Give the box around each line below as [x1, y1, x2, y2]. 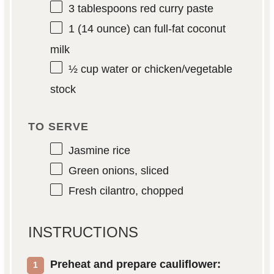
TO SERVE [28, 120, 89, 133]
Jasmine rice [68, 144, 130, 157]
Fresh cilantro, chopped [68, 185, 183, 198]
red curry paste [136, 2, 213, 15]
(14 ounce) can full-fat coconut [74, 23, 226, 35]
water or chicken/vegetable [98, 62, 232, 75]
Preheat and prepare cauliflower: [50, 257, 221, 270]
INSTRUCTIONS [28, 223, 138, 240]
